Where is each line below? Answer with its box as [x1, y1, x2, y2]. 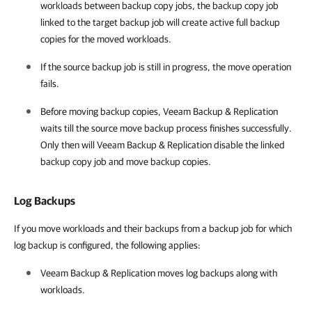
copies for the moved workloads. [40, 33, 171, 45]
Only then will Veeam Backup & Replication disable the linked [40, 139, 285, 150]
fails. [40, 78, 59, 89]
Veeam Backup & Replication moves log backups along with [40, 267, 277, 279]
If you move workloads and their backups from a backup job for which [14, 223, 292, 234]
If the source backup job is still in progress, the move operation [40, 61, 291, 72]
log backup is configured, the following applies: [14, 240, 201, 251]
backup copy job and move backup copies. [40, 156, 211, 167]
